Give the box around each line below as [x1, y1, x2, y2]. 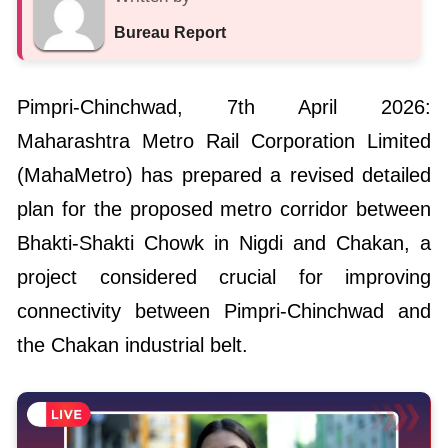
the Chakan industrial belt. [17, 334, 248, 356]
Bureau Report [114, 24, 226, 41]
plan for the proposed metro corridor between [17, 198, 431, 220]
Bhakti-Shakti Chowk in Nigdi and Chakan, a [17, 232, 431, 254]
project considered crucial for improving [17, 266, 431, 288]
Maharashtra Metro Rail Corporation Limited [17, 130, 431, 152]
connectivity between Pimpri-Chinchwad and [17, 300, 431, 322]
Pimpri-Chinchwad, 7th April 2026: [17, 96, 431, 118]
